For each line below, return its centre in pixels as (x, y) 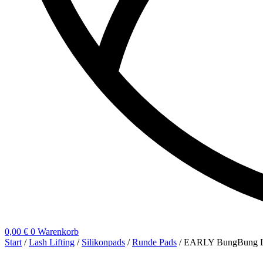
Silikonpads (103, 242)
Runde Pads (154, 242)
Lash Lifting (52, 242)
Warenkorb (58, 232)
